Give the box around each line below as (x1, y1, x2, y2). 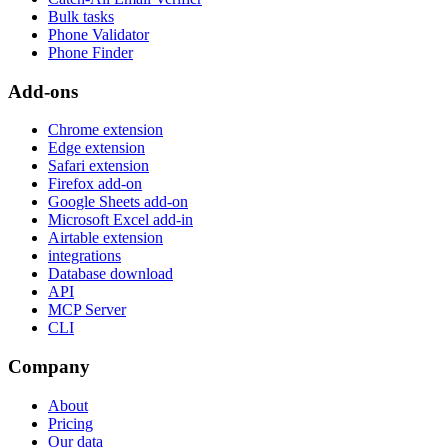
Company (8, 356, 90, 378)
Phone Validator (48, 25, 149, 43)
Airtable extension (48, 229, 163, 247)
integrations (48, 247, 121, 265)
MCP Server (48, 301, 126, 319)
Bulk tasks (48, 7, 114, 25)
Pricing (48, 414, 93, 432)
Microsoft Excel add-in (48, 211, 193, 229)
